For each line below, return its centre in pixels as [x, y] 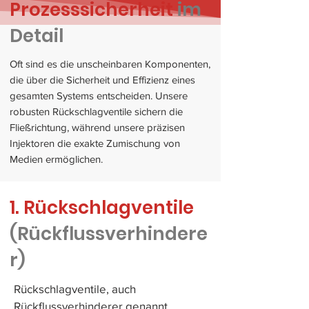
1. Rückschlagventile [102, 208]
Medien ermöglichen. [56, 159]
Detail [37, 36]
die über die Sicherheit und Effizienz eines [102, 80]
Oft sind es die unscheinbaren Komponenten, [110, 64]
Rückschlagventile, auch [75, 289]
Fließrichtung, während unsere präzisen [97, 127]
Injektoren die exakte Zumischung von [95, 143]
